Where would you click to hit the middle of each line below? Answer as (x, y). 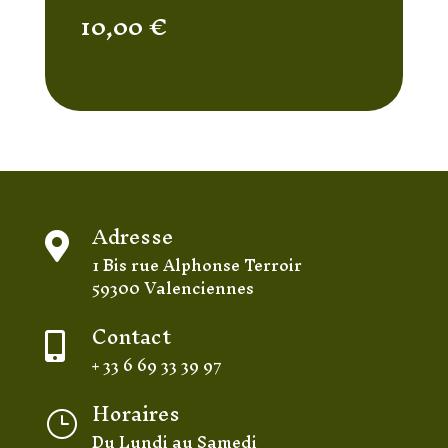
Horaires (135, 413)
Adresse (132, 236)
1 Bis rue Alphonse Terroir (196, 264)
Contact (131, 336)
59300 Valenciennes (172, 287)
